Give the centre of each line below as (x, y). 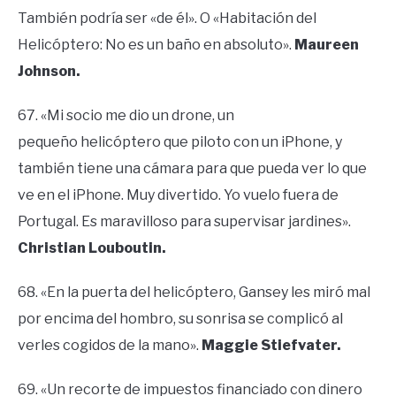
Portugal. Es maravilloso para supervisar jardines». (184, 221)
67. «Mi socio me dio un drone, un (126, 115)
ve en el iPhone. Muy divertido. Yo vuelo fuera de (178, 194)
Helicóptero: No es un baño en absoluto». (155, 44)
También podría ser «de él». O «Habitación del (167, 18)
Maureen (325, 44)
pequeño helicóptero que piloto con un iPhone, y (180, 141)
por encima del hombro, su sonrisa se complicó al (180, 318)
